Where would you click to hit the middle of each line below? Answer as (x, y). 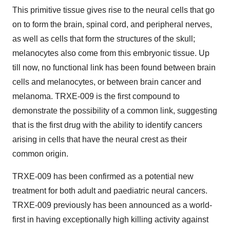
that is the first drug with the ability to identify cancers (107, 125)
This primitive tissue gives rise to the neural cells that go (113, 10)
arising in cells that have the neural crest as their (100, 139)
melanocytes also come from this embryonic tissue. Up (111, 53)
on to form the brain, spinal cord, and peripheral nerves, (112, 24)
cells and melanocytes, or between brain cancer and (107, 82)
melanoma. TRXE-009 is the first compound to (96, 96)
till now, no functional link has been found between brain (114, 68)
